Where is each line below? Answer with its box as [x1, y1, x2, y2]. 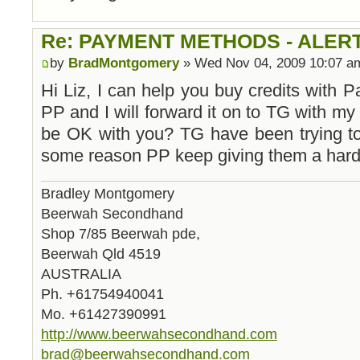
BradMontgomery [68, 55, 179, 72]
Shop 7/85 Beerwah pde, [41, 224, 200, 242]
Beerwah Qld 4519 [41, 244, 161, 262]
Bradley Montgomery [41, 184, 174, 202]
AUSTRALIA [41, 264, 121, 282]
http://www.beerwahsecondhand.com [41, 325, 277, 342]
